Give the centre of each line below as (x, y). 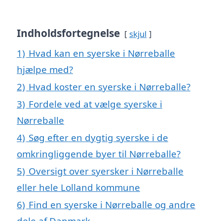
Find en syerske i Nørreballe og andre (112, 204)
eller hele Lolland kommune (78, 187)
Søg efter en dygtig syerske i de (98, 137)
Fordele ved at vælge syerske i (95, 104)
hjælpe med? (45, 69)
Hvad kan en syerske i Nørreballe (102, 53)
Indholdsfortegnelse (68, 33)
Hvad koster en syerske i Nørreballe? (110, 86)
